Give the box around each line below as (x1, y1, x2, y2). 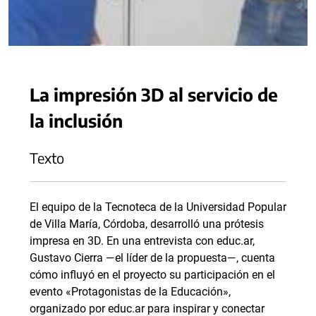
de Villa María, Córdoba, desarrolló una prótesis (30, 217, 264, 231)
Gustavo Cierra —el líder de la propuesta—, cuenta (30, 251, 275, 265)
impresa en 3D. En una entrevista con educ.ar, (30, 234, 255, 248)
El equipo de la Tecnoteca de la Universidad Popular (30, 200, 286, 214)
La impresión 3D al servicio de (30, 83, 278, 106)
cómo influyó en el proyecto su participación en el (30, 268, 275, 282)
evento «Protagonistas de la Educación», (30, 285, 231, 299)
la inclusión (30, 109, 123, 132)
